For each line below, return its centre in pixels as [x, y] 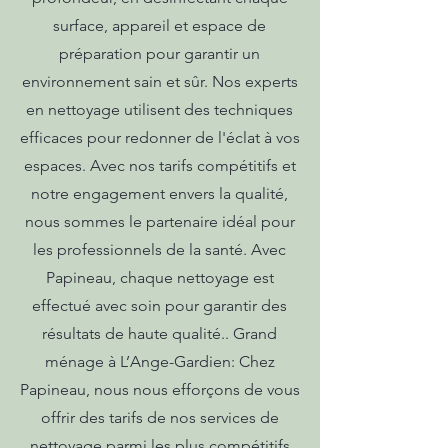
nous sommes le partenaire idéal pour [159, 221]
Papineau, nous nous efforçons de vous [159, 389]
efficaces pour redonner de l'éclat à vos [159, 137]
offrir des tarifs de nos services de [159, 417]
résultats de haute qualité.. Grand [159, 333]
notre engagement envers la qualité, [159, 193]
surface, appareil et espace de [159, 25]
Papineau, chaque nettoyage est [159, 277]
